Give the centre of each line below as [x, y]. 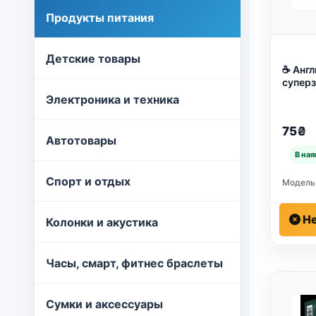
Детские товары [93, 59]
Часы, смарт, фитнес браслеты [134, 263]
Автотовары [81, 140]
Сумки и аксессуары [104, 304]
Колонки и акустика [102, 222]
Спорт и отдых [88, 181]
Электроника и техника [113, 99]
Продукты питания [100, 18]
